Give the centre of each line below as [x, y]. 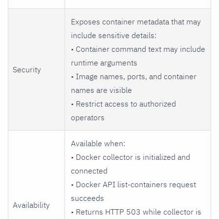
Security [27, 69]
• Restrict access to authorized [123, 103]
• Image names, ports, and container [134, 76]
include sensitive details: [114, 35]
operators [88, 117]
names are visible [101, 90]
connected [89, 170]
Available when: [98, 143]
